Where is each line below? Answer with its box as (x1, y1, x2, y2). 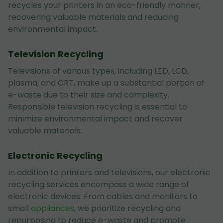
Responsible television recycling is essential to (8, 101, 187, 112)
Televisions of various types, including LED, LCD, (8, 65, 189, 77)
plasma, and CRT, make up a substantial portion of (8, 77, 205, 89)
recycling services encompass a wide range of (8, 179, 189, 190)
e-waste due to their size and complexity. (8, 89, 169, 101)
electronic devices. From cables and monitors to (8, 191, 198, 202)
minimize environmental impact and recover (8, 113, 183, 124)
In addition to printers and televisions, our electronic (8, 167, 211, 178)
